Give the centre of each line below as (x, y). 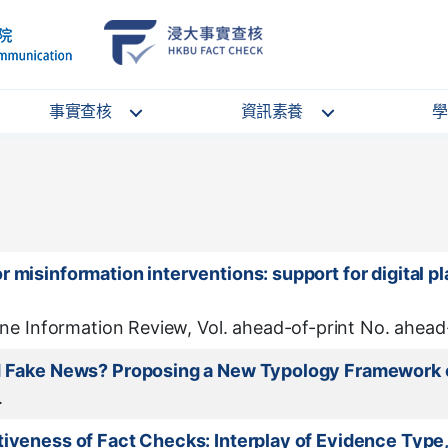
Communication (139, 49)
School (118, 25)
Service (309, 49)
